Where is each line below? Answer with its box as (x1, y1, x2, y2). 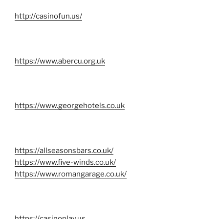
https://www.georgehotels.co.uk (15, 101, 125, 110)
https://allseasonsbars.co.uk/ (15, 146, 113, 155)
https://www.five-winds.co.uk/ (15, 157, 116, 167)
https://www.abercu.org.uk (15, 56, 105, 66)
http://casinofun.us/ (15, 12, 82, 21)
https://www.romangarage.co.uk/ (15, 169, 127, 178)
